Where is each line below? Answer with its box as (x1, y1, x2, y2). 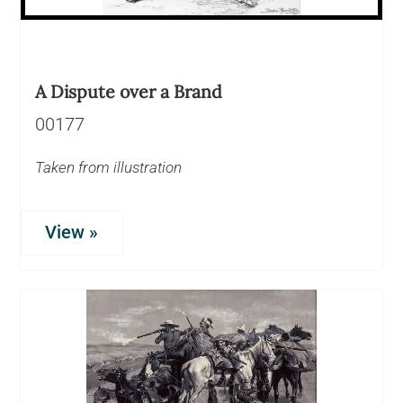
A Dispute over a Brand (35, 79, 222, 103)
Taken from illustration (35, 157, 182, 176)
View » (45, 221, 99, 243)
